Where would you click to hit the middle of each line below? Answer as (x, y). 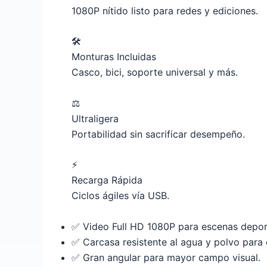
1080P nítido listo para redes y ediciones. (165, 10)
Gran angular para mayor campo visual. (170, 257)
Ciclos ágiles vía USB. (120, 196)
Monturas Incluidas (114, 57)
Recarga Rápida (107, 180)
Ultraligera (95, 118)
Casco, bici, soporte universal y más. (155, 72)
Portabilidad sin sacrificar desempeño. (158, 134)
